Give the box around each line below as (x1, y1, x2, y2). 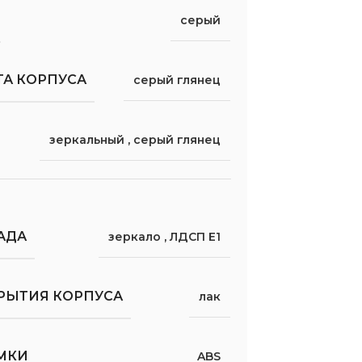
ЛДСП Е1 (170, 229, 221, 244)
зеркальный (49, 132, 125, 147)
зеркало (108, 229, 162, 244)
